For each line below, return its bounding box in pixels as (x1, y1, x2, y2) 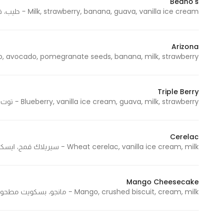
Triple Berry (158, 87, 199, 97)
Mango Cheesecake (126, 177, 199, 187)
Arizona (171, 42, 199, 52)
